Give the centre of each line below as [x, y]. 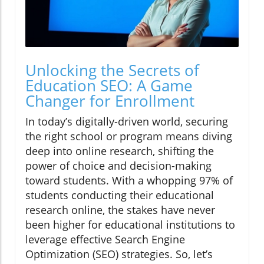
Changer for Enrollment [110, 101]
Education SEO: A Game [109, 86]
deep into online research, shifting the [120, 151]
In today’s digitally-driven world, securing [127, 122]
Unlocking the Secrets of [112, 70]
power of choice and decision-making [118, 166]
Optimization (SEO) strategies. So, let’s [119, 254]
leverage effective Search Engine [105, 240]
